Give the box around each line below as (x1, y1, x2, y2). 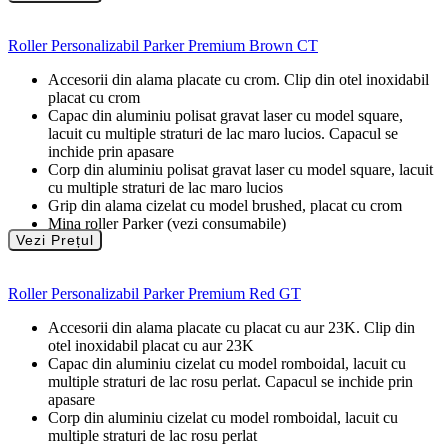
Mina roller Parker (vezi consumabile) (48, 215, 286, 233)
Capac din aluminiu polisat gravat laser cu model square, (48, 107, 403, 125)
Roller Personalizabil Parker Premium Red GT (8, 285, 301, 303)
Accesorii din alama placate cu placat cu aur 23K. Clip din (48, 319, 415, 337)
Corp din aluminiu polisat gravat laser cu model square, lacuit (48, 161, 433, 179)
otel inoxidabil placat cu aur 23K (48, 337, 254, 355)
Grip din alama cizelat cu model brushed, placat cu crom (48, 197, 402, 215)
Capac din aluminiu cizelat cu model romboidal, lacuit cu (48, 355, 406, 373)
